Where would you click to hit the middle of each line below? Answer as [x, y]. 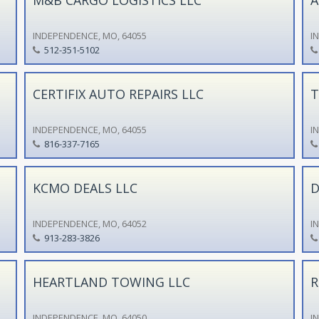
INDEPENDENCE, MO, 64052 [89, 223]
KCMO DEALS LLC [85, 188]
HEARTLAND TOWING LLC [111, 282]
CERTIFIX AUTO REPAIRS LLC [118, 94]
